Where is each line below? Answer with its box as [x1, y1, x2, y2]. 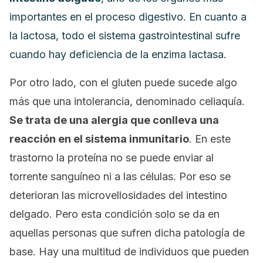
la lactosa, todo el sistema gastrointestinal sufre [9, 29, 240, 42]
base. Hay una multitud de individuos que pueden [9, 245, 249, 258]
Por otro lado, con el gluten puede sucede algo [9, 76, 237, 89]
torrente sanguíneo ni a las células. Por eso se [9, 170, 231, 183]
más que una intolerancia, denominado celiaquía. [9, 95, 245, 107]
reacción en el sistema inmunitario [9, 133, 189, 145]
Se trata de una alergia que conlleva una [9, 114, 219, 126]
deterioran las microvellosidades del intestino [9, 189, 227, 201]
